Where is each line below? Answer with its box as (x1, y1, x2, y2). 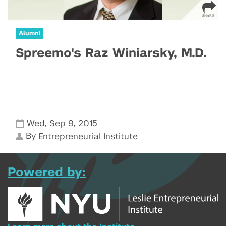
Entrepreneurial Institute (38, 132, 138, 141)
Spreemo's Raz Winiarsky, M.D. (16, 47, 207, 60)
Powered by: (8, 166, 86, 179)
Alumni (19, 30, 40, 36)
